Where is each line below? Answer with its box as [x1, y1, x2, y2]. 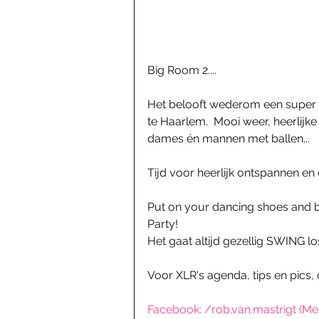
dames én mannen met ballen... [147, 132, 310, 145]
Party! [147, 217, 178, 231]
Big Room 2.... [147, 63, 216, 77]
